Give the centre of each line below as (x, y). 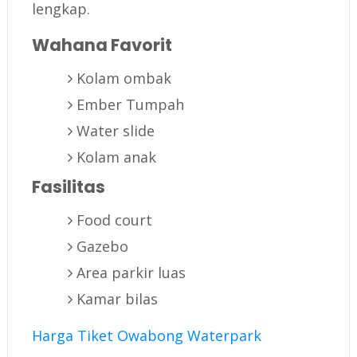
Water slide (115, 131)
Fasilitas (68, 187)
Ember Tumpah (130, 105)
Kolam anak (116, 157)
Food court (114, 220)
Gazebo (102, 247)
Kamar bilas (117, 299)
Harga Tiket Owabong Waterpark (146, 336)
